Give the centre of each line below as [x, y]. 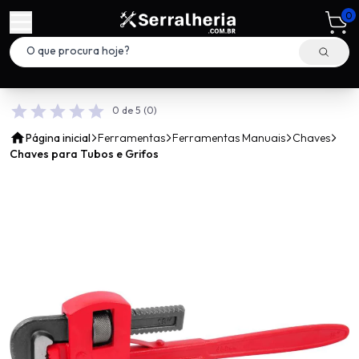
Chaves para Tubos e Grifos [84, 154]
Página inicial [58, 138]
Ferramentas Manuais [229, 138]
